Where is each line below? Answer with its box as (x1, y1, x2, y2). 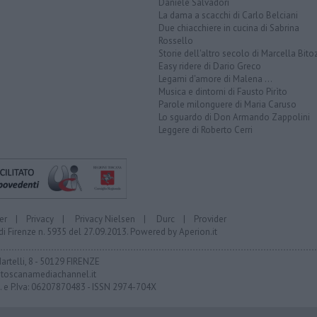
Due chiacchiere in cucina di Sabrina (158, 22, 299, 35)
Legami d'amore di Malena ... (158, 73, 272, 86)
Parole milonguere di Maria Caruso (158, 98, 296, 111)
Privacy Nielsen (75, 212, 135, 225)
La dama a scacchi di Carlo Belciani (158, 9, 298, 22)
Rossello (158, 35, 193, 47)
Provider (194, 212, 226, 225)
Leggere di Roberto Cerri (158, 124, 253, 137)
